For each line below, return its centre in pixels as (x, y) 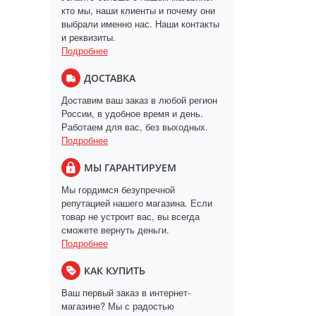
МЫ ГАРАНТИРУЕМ (130, 167)
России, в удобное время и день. (132, 113)
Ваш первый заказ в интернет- (126, 292)
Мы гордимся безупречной (118, 189)
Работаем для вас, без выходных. (135, 127)
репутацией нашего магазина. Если (137, 203)
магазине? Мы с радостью (118, 306)
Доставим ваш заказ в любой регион (139, 100)
